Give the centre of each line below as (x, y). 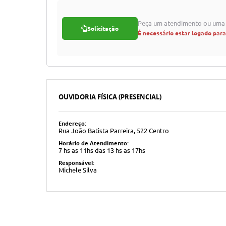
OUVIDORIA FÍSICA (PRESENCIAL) (110, 97)
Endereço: (73, 123)
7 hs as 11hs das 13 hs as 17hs (102, 150)
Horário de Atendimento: (94, 143)
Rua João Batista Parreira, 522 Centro (114, 131)
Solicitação (103, 28)
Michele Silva (78, 170)
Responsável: (77, 163)
